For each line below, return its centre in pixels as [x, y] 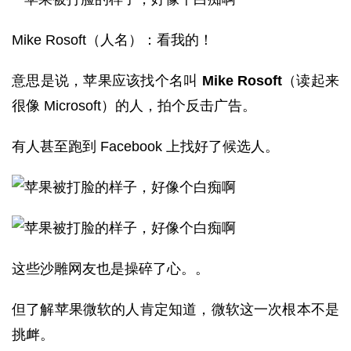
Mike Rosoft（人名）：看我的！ [112, 40]
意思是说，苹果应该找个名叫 [105, 81]
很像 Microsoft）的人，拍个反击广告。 [134, 106]
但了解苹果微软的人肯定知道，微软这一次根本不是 [175, 309]
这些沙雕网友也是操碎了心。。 [110, 269]
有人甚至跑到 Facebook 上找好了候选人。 [145, 147]
